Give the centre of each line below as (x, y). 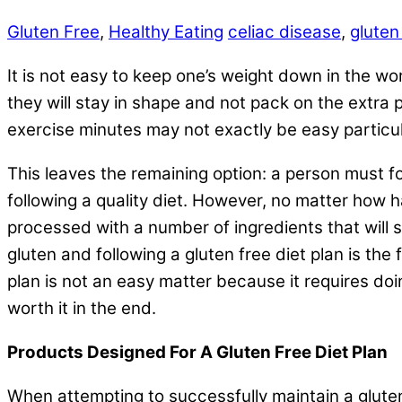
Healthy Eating (166, 32)
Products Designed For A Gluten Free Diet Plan (197, 352)
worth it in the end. (82, 308)
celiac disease (284, 32)
